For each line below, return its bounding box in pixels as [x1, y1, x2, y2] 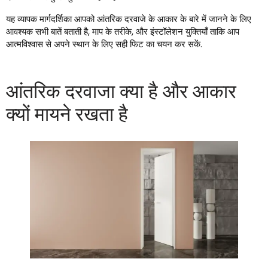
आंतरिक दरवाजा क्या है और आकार [6, 78, 236, 105]
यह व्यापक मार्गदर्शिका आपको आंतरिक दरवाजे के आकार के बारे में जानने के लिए [6, 13, 251, 25]
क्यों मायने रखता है [6, 100, 128, 127]
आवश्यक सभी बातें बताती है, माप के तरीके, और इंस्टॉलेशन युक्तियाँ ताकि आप [6, 25, 239, 38]
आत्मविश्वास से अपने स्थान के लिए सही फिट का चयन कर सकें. [6, 38, 202, 50]
